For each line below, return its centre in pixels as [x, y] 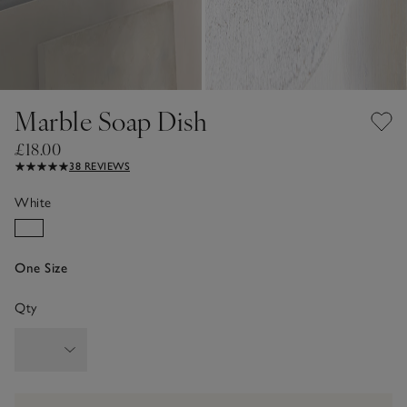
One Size [41, 268]
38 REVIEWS [99, 166]
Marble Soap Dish [111, 120]
